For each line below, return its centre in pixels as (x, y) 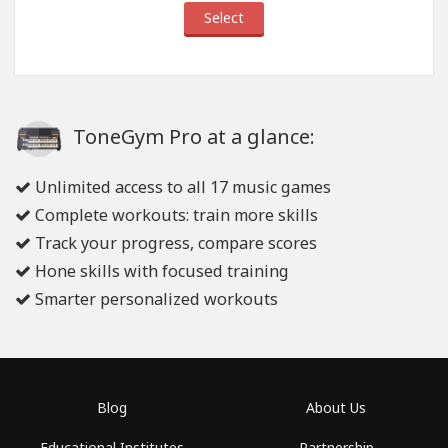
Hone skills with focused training (160, 271)
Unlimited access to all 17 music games (181, 187)
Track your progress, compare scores (174, 243)
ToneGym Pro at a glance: (191, 137)
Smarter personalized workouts (154, 299)
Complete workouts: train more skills (174, 215)
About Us (336, 407)
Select (224, 17)
